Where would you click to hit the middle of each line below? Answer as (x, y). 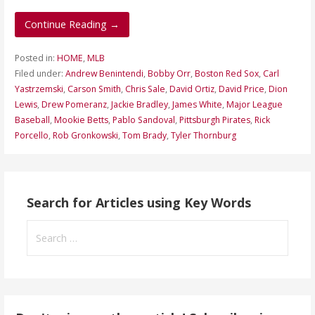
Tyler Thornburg (203, 136)
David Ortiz (192, 89)
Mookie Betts (81, 120)
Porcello (31, 136)
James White (197, 105)
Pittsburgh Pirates (214, 120)
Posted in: (36, 58)
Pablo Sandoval (143, 120)
